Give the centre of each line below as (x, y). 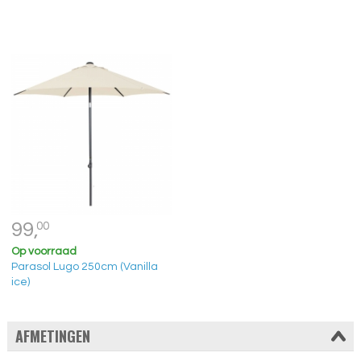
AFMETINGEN (52, 336)
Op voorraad (44, 251)
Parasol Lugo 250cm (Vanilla (84, 266)
